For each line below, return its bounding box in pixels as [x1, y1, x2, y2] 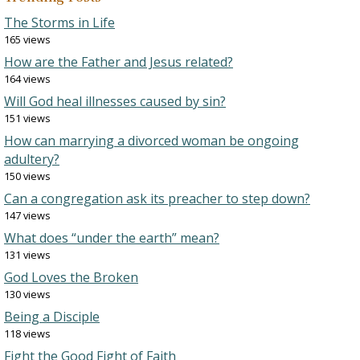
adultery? [4, 150, 59, 169]
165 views [4, 32, 51, 47]
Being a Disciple [4, 308, 100, 326]
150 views [4, 169, 51, 184]
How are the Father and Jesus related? [4, 53, 233, 72]
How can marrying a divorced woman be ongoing [4, 132, 299, 150]
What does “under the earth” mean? [4, 229, 219, 247]
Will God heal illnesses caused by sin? [4, 92, 226, 111]
